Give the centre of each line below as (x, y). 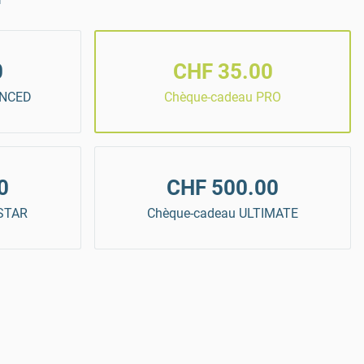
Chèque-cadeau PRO (223, 97)
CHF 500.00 (223, 188)
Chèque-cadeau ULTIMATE (223, 214)
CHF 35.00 (223, 72)
